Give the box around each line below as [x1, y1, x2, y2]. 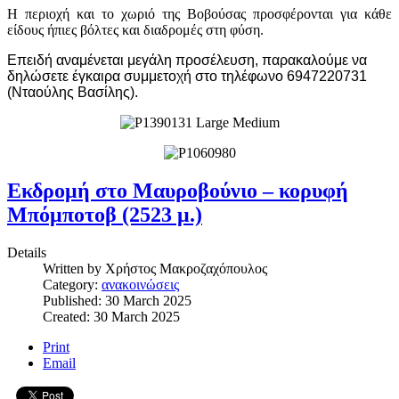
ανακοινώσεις [102, 276, 179, 292]
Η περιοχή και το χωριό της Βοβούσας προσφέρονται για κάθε [7, 5, 392, 21]
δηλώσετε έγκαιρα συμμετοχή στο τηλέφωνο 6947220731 [7, 68, 367, 84]
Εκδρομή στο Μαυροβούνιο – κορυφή [7, 178, 348, 202]
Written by [43, 260, 105, 276]
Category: [43, 276, 102, 292]
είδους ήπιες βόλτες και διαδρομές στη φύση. [7, 21, 264, 37]
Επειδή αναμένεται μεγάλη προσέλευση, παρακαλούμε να [7, 52, 367, 68]
